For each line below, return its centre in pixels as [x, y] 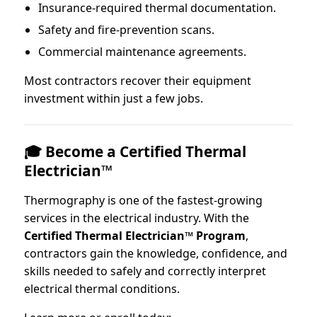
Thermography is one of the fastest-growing [143, 201]
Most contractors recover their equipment [138, 81]
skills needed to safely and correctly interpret [145, 271]
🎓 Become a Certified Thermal [135, 152]
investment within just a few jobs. [114, 99]
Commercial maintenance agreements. [142, 52]
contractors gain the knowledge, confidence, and [156, 254]
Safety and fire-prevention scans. [126, 29]
